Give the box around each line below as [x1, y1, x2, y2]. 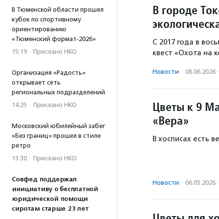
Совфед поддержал [12, 175, 77, 183]
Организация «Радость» [12, 69, 86, 76]
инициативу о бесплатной [12, 185, 98, 193]
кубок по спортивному [12, 16, 81, 23]
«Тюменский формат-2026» [12, 35, 96, 43]
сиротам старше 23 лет [12, 205, 88, 213]
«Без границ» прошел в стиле [12, 132, 101, 139]
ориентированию [12, 25, 66, 33]
